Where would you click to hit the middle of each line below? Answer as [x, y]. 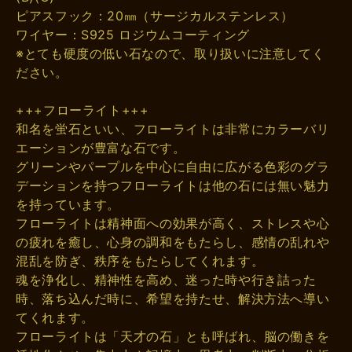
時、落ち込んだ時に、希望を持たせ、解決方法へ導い [173, 298]
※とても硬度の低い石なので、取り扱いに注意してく [170, 53]
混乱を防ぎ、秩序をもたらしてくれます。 [140, 260]
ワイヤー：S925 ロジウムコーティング [133, 34]
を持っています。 [68, 204]
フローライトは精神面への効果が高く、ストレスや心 [173, 223]
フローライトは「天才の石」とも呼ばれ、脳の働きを [173, 336]
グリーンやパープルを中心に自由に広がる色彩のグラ [173, 166]
